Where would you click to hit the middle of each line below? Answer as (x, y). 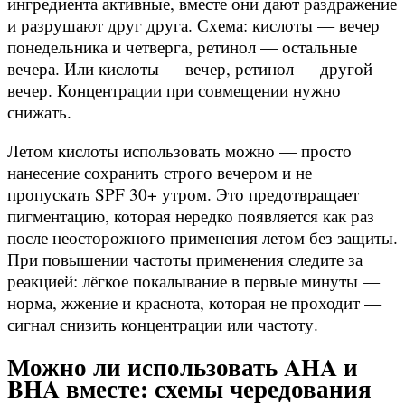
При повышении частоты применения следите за (185, 259)
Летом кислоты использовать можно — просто (179, 151)
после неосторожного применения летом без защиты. (202, 238)
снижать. (39, 112)
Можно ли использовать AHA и (183, 366)
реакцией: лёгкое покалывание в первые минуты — (193, 281)
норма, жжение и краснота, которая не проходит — (194, 303)
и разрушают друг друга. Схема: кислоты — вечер (193, 25)
